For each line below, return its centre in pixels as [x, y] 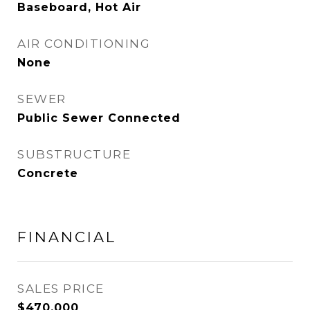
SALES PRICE [61, 289]
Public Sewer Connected [99, 118]
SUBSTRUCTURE [74, 154]
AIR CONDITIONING [84, 44]
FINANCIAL [67, 237]
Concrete [48, 173]
